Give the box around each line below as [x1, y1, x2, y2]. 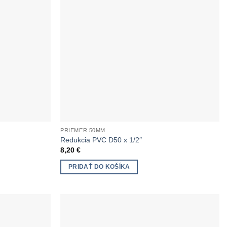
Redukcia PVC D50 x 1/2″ [60, 135, 142, 144]
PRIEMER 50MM [60, 127, 105, 134]
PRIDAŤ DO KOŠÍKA [68, 163, 130, 170]
